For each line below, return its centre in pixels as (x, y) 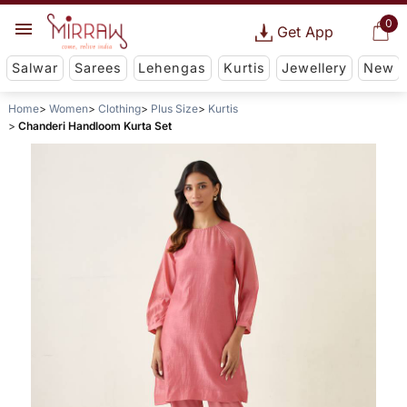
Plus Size (174, 109)
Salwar (35, 68)
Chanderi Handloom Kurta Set (94, 126)
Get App (305, 32)
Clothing (119, 109)
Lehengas (173, 68)
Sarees (99, 68)
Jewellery (314, 68)
